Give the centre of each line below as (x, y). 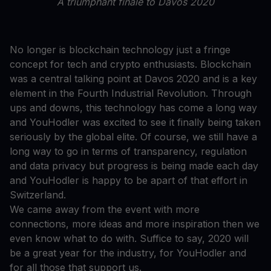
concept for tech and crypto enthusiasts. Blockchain (130, 64)
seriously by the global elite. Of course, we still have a (133, 136)
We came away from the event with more (105, 209)
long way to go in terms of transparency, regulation (128, 151)
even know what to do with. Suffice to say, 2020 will (129, 238)
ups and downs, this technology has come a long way (133, 107)
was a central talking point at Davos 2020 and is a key (133, 78)
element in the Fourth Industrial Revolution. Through (131, 93)
